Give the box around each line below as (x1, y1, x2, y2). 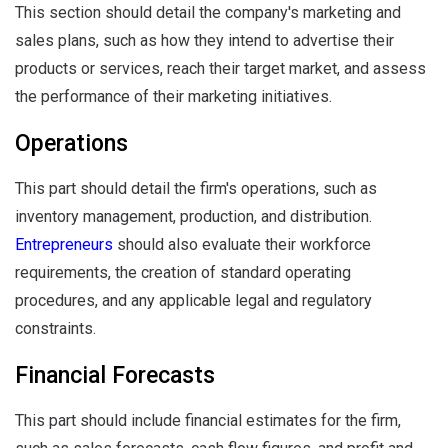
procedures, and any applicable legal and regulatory (15, 291, 372, 310)
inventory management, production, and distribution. (15, 207, 372, 226)
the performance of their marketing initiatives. (15, 87, 332, 106)
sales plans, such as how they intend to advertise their (15, 31, 394, 50)
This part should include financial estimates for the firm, (15, 411, 401, 430)
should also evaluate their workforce (117, 235, 371, 254)
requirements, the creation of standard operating (15, 263, 351, 282)
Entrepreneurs (15, 235, 117, 254)
